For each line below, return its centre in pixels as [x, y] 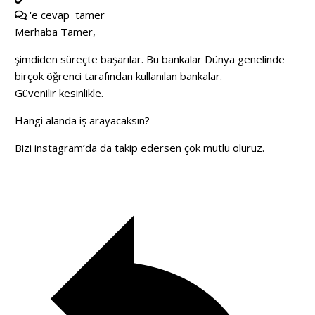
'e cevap [51, 14]
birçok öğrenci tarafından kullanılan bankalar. [118, 76]
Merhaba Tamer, [55, 31]
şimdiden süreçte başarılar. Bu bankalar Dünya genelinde [150, 59]
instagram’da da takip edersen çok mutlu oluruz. [149, 147]
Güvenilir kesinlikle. [59, 92]
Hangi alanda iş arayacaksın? [82, 120]
